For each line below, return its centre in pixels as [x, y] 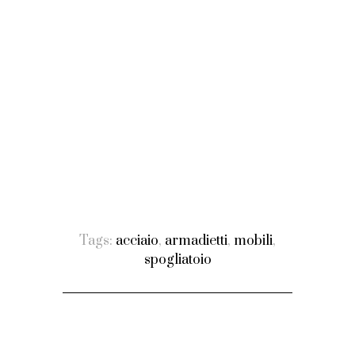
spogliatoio [177, 260]
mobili [253, 241]
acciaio [137, 241]
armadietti [196, 241]
